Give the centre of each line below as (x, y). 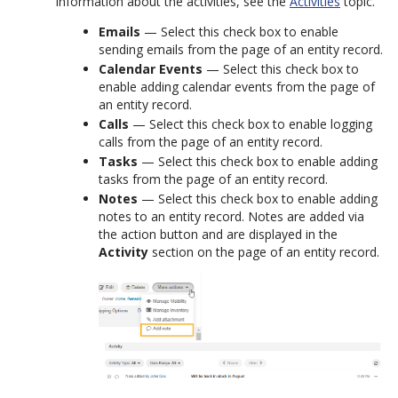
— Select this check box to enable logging (251, 123)
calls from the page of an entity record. (211, 141)
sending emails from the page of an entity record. (241, 49)
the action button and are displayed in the (218, 234)
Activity (123, 251)
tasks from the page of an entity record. (213, 179)
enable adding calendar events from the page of (237, 86)
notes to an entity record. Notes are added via (231, 216)
